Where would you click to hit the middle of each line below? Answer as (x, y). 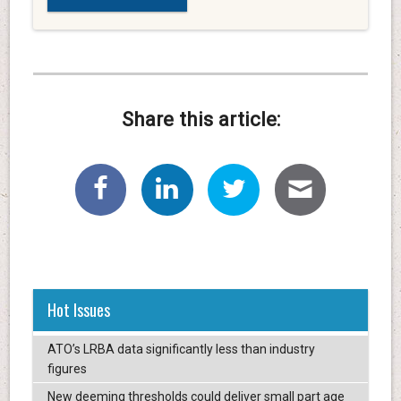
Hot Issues (78, 310)
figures (67, 369)
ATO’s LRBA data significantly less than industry (181, 350)
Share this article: (200, 119)
